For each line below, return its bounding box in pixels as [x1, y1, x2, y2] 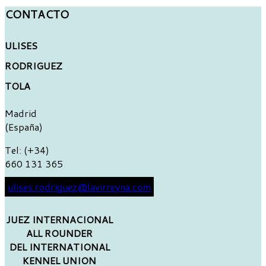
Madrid [5, 106, 37, 121]
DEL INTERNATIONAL [9, 240, 110, 254]
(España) [5, 120, 43, 134]
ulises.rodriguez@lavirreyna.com [8, 180, 151, 194]
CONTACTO [5, 7, 69, 23]
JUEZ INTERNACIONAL [6, 213, 113, 227]
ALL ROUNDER [26, 226, 93, 240]
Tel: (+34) [5, 143, 49, 157]
